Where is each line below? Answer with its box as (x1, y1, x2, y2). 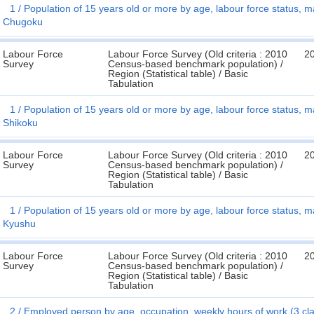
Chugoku (3, 16, 43, 27)
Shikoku (3, 117, 38, 128)
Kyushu (3, 218, 36, 229)
